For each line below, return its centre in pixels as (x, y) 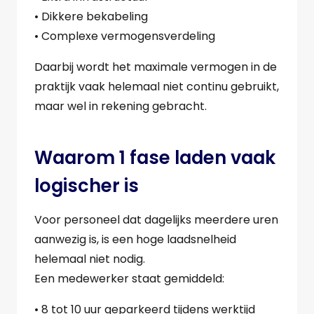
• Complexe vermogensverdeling (125, 36)
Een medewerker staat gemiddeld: (129, 278)
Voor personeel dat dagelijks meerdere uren (156, 219)
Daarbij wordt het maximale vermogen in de (156, 67)
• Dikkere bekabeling (91, 17)
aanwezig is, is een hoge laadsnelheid (135, 239)
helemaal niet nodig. (90, 259)
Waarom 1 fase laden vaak (155, 157)
